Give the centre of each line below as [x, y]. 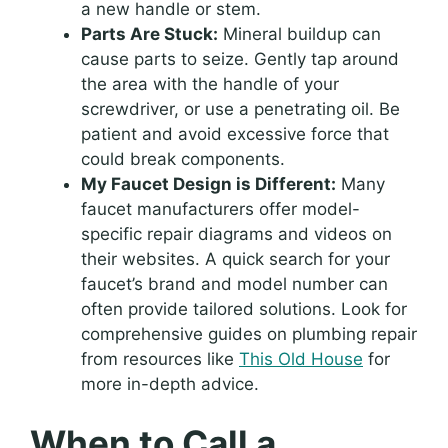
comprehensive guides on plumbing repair [249, 333]
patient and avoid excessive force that [235, 133]
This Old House [301, 358]
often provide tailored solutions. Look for [244, 308]
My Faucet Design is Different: [208, 183]
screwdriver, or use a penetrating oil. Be [240, 108]
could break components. [183, 158]
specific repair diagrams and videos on [236, 233]
